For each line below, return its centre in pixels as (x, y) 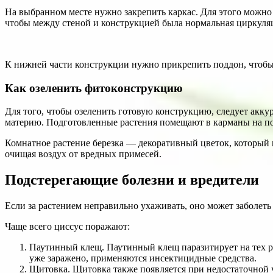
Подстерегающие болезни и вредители (132, 180)
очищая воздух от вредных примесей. (83, 154)
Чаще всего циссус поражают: (67, 227)
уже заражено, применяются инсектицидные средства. (143, 258)
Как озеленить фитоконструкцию (94, 88)
